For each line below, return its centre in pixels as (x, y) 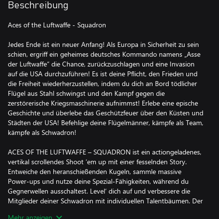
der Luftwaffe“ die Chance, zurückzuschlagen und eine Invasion (101, 64)
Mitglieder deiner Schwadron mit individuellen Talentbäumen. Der (105, 201)
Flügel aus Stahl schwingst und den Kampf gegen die (86, 93)
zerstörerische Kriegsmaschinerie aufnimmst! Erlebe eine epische (103, 103)
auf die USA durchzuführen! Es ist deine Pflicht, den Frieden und (103, 74)
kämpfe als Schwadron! (42, 132)
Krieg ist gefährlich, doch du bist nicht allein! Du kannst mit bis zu (105, 210)
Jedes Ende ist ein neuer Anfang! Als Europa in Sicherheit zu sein (103, 44)
